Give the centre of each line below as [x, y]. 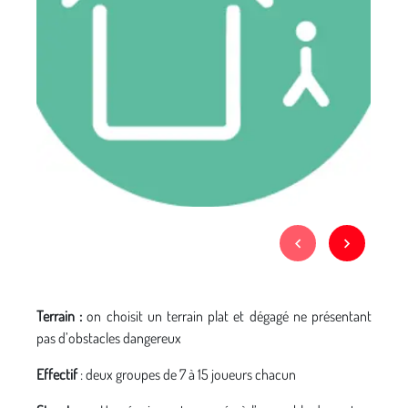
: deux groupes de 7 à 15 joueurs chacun [188, 374]
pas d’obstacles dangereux [109, 338]
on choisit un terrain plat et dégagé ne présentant [227, 316]
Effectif [58, 374]
